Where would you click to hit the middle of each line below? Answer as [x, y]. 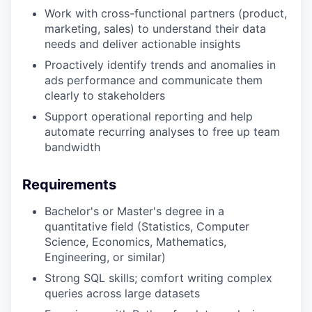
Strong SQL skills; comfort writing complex [158, 278]
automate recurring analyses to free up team [162, 132]
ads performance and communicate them [154, 80]
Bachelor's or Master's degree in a [134, 211]
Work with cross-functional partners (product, [166, 13]
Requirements [69, 185]
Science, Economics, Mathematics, [135, 242]
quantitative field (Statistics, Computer [147, 226]
